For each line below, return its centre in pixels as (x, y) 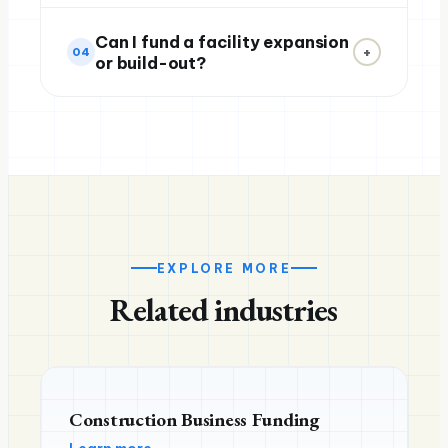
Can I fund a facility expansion (222, 41)
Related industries (224, 309)
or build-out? (150, 62)
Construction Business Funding (194, 419)
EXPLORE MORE (224, 268)
